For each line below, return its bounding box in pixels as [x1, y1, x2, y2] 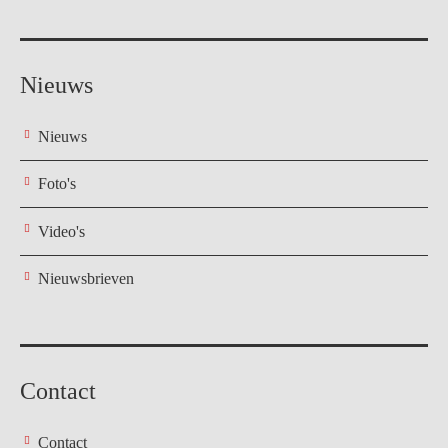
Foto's [38, 175, 76, 193]
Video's [38, 222, 85, 240]
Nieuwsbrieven [38, 270, 134, 288]
